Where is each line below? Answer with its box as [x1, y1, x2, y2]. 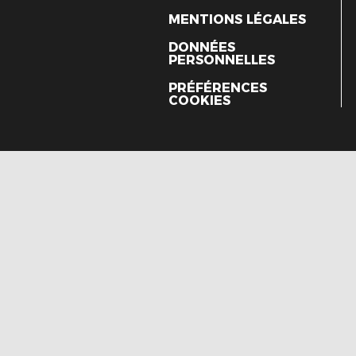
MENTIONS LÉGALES [168, 11, 306, 27]
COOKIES [168, 92, 230, 108]
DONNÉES [168, 39, 235, 55]
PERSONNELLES [168, 52, 275, 68]
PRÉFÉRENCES [168, 79, 267, 95]
